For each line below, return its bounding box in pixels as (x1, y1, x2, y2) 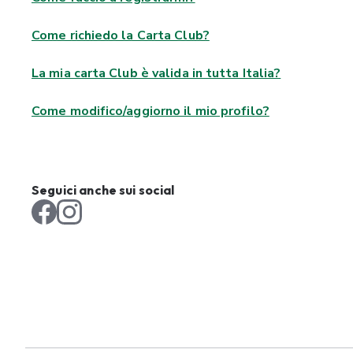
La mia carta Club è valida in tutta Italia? (32, 65, 281, 82)
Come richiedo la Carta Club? (32, 27, 210, 44)
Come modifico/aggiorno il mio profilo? (32, 102, 269, 120)
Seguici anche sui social (32, 182, 175, 198)
